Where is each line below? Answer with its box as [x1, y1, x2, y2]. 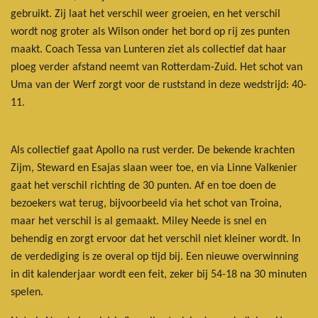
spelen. [11, 286, 43, 298]
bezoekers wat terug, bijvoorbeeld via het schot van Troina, [11, 197, 282, 209]
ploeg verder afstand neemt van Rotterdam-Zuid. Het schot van [11, 61, 302, 73]
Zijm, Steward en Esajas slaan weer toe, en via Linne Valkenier [11, 162, 297, 174]
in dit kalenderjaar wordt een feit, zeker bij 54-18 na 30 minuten [11, 268, 307, 280]
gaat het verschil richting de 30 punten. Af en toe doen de [11, 180, 276, 192]
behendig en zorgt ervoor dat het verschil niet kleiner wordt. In [11, 233, 300, 245]
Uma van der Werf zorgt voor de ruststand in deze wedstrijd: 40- [11, 79, 307, 91]
